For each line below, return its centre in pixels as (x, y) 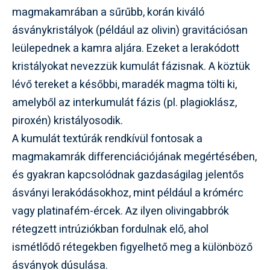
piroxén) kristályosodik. (67, 121)
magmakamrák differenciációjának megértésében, (134, 157)
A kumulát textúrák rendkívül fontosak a (107, 139)
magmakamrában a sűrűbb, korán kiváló (108, 12)
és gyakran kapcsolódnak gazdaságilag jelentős (128, 175)
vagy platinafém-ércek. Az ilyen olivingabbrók (121, 211)
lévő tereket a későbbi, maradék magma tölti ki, (124, 84)
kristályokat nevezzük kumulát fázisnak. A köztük (131, 66)
